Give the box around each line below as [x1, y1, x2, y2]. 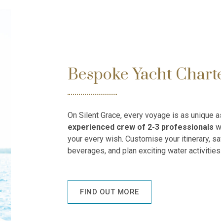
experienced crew [68, 122, 136, 132]
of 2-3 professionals [137, 122, 214, 132]
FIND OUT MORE [80, 187, 139, 196]
